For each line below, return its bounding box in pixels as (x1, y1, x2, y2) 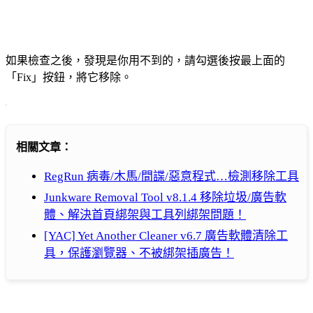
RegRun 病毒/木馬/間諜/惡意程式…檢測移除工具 (44, 170, 299, 184)
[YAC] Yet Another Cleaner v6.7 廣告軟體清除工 (44, 229, 288, 243)
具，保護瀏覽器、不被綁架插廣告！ (44, 247, 234, 261)
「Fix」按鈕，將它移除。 (6, 71, 132, 84)
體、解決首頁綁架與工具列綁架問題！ (44, 208, 246, 222)
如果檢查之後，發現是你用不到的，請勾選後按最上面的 (6, 54, 285, 67)
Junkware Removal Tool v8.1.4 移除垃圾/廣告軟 (44, 191, 286, 205)
